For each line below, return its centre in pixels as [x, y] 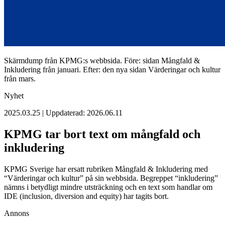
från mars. [20, 79]
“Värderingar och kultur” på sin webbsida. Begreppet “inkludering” [111, 178]
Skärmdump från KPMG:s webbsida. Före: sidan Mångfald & [102, 61]
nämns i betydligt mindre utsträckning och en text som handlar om [108, 187]
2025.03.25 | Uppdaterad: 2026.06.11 [63, 113]
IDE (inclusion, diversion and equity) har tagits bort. [86, 196]
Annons [17, 213]
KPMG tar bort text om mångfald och [102, 134]
